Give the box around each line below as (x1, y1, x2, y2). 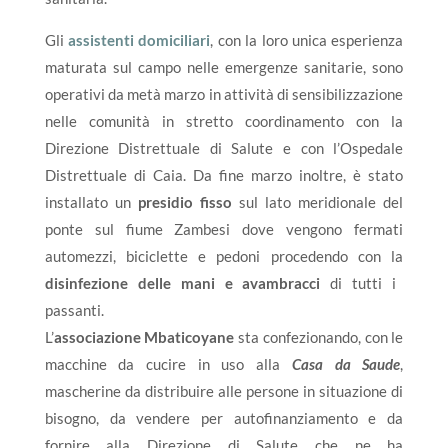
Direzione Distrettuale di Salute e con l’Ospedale (44, 139, 404, 158)
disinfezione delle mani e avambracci (44, 274, 321, 293)
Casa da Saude (291, 355, 401, 374)
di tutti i (320, 274, 397, 293)
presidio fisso (137, 193, 232, 212)
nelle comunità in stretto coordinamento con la (44, 112, 404, 131)
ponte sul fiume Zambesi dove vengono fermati (44, 220, 404, 239)
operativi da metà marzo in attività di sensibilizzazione (44, 85, 404, 104)
